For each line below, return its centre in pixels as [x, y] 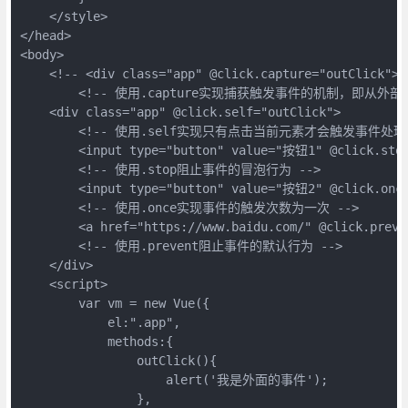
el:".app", [100, 322]
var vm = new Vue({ [114, 303]
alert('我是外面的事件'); [173, 379]
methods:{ [96, 341]
